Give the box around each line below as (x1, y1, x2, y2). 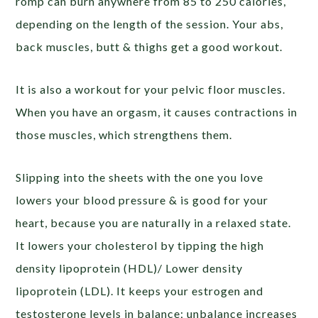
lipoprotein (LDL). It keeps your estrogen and (16, 283, 264, 297)
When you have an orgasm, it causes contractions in (16, 104, 298, 119)
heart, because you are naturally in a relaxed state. (16, 215, 292, 229)
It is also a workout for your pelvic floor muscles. (16, 82, 286, 96)
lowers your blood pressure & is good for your (16, 192, 269, 207)
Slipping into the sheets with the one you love (16, 170, 264, 184)
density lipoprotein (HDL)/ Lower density (16, 261, 243, 275)
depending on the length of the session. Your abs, (16, 16, 284, 31)
